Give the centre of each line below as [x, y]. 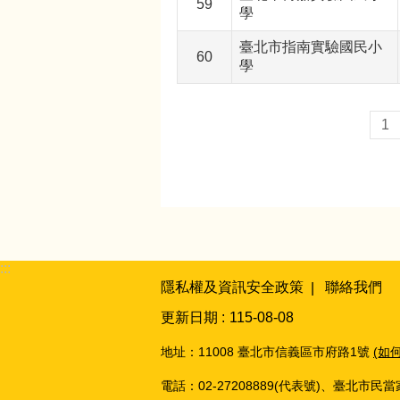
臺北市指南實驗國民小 [311, 47]
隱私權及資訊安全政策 [232, 287]
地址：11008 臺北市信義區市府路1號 [267, 351]
